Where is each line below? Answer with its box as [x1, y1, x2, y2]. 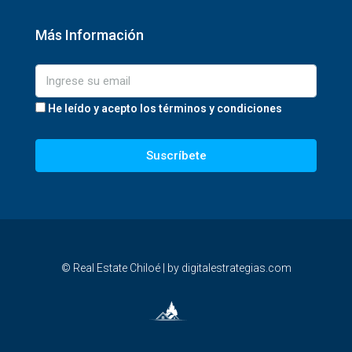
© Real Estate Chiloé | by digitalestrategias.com [60, 261, 291, 274]
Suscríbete [145, 148, 207, 163]
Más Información [35, 26, 144, 43]
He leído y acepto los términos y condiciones [48, 101, 282, 115]
